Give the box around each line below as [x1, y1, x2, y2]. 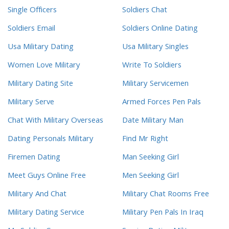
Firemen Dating [8, 151, 60, 165]
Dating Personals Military [8, 133, 94, 147]
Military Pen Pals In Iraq [122, 207, 203, 220]
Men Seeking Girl [122, 170, 179, 184]
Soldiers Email [8, 22, 55, 36]
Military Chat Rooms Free [122, 188, 209, 202]
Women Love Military [8, 59, 80, 73]
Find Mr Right [122, 133, 168, 147]
